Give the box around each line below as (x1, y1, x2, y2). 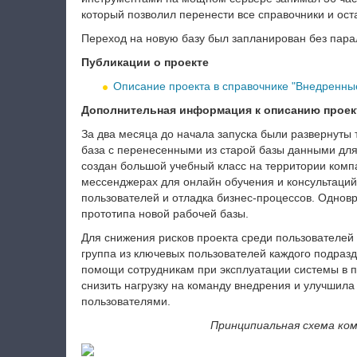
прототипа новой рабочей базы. (80, 207, 249, 220)
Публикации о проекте (80, 56, 209, 69)
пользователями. (80, 295, 171, 308)
